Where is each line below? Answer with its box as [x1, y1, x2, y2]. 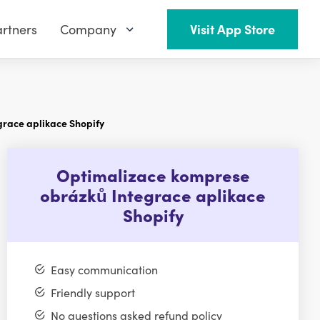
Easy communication [50, 261, 158, 277]
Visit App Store [190, 20, 275, 39]
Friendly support [50, 284, 135, 300]
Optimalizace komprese [56, 163, 250, 187]
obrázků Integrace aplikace [40, 183, 266, 207]
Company [60, 20, 116, 39]
